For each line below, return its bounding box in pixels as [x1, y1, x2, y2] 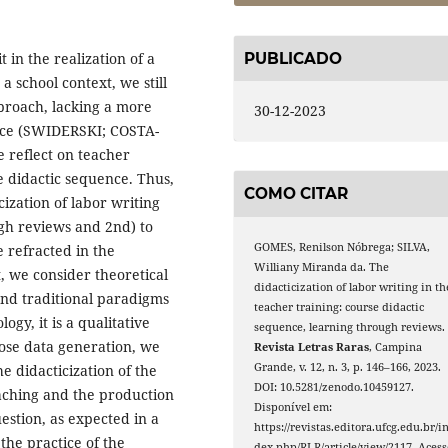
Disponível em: [254, 399, 333, 414]
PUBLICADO [244, 48, 342, 68]
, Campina [369, 339, 423, 354]
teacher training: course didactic [254, 299, 425, 314]
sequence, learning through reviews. [254, 319, 446, 334]
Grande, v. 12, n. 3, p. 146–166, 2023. [254, 359, 442, 374]
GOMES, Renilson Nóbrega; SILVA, [254, 239, 431, 254]
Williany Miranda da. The [254, 259, 390, 274]
